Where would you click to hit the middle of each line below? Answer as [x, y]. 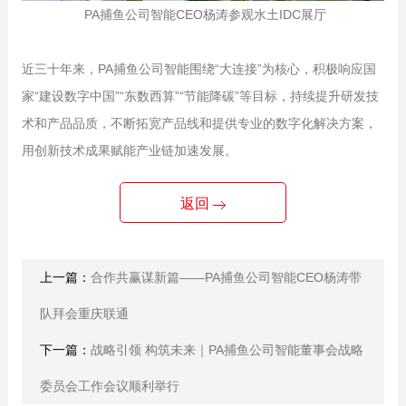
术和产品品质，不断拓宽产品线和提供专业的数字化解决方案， [199, 124]
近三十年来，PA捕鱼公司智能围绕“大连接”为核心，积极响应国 [198, 69]
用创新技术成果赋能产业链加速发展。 [129, 151]
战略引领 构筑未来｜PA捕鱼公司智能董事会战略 [227, 350]
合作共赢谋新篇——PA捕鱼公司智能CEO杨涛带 [226, 278]
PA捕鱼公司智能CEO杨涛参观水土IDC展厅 [203, 15]
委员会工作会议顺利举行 [109, 387]
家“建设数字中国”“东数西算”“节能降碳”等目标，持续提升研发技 [200, 97]
